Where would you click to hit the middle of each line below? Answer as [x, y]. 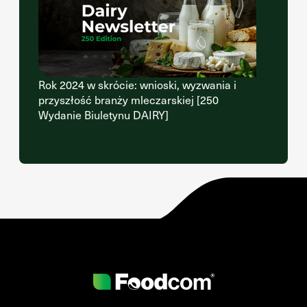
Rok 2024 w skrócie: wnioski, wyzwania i [137, 85]
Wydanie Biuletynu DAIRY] [103, 115]
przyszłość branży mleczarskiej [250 [128, 100]
